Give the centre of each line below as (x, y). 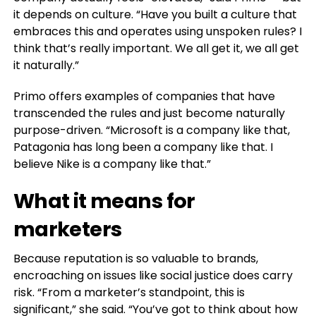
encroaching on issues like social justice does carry (153, 276)
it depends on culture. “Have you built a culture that (155, 15)
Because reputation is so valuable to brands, (135, 259)
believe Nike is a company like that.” (112, 164)
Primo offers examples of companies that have (144, 97)
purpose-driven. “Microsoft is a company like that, (151, 130)
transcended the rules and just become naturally (149, 114)
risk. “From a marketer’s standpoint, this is (129, 293)
